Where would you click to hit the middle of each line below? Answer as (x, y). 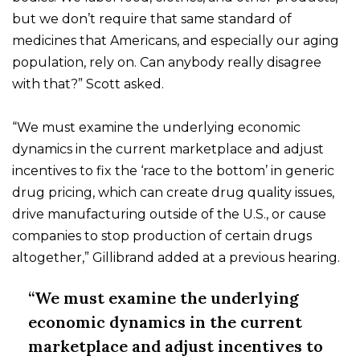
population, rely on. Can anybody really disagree (167, 63)
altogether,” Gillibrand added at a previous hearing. (176, 258)
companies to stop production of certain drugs (162, 236)
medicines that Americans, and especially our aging (176, 41)
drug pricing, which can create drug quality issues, (173, 193)
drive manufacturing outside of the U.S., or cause (169, 215)
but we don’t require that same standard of (152, 19)
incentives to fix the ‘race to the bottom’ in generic (173, 171)
